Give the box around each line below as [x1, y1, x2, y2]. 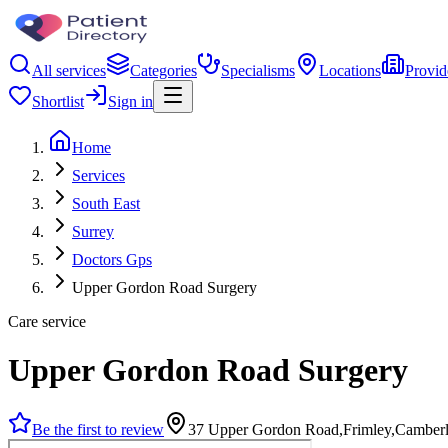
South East [72, 195, 140, 212]
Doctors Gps [72, 251, 152, 268]
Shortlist [32, 93, 84, 110]
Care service [8, 313, 86, 330]
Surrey [72, 223, 114, 240]
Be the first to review [32, 420, 164, 438]
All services [32, 62, 106, 79]
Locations [319, 62, 381, 79]
